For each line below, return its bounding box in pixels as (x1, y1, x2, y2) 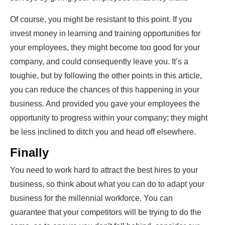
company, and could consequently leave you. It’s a (10, 57, 188, 66)
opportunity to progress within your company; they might (10, 114, 207, 123)
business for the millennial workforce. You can (10, 194, 173, 203)
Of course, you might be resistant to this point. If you (10, 15, 192, 24)
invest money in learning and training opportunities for (10, 29, 200, 38)
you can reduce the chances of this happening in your (10, 85, 199, 94)
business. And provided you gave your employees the (10, 99, 200, 108)
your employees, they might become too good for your (10, 43, 200, 52)
